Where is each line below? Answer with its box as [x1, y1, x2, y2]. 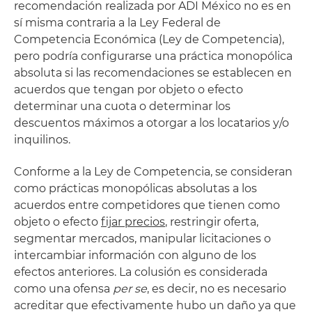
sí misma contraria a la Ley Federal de [14, 16, 221, 29]
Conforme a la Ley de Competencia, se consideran [14, 165, 292, 178]
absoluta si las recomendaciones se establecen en [14, 66, 292, 79]
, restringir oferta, [165, 215, 258, 228]
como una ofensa [14, 282, 113, 295]
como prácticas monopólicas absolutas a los [14, 182, 257, 195]
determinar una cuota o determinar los [14, 100, 231, 113]
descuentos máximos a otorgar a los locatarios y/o [14, 116, 289, 130]
